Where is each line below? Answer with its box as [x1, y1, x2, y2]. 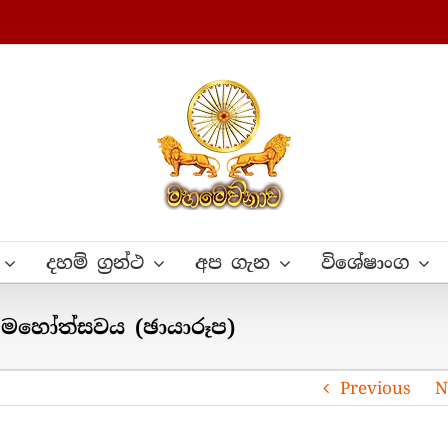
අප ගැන [194, 251, 270, 275]
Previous [339, 377, 411, 399]
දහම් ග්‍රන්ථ [45, 251, 144, 275]
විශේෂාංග [320, 251, 409, 275]
